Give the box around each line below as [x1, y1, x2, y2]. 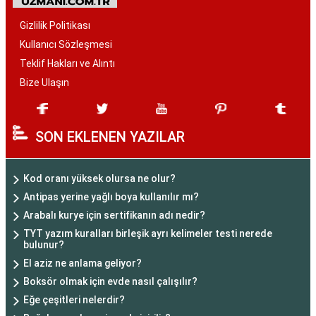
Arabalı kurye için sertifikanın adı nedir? [23, 209, 205, 221]
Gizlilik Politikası [20, 20, 90, 31]
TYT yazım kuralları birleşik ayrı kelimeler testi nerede [23, 228, 272, 239]
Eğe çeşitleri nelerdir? [23, 294, 125, 305]
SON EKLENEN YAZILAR [35, 128, 185, 145]
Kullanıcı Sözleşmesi [20, 39, 112, 50]
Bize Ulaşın [20, 77, 69, 88]
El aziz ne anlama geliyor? [23, 257, 142, 269]
